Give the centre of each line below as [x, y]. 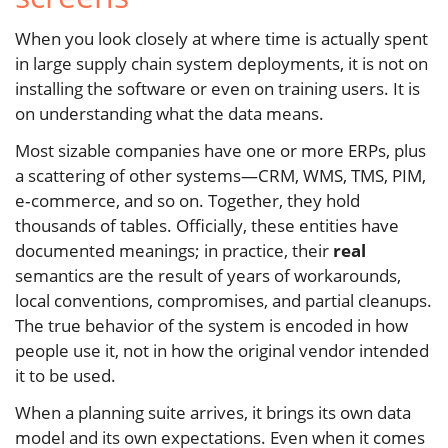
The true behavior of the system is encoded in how [211, 325]
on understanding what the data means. [169, 113]
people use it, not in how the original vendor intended [222, 350]
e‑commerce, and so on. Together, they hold [187, 200]
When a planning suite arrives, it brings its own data [213, 412]
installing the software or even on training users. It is [217, 88]
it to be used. [65, 375]
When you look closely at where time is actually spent [221, 38]
